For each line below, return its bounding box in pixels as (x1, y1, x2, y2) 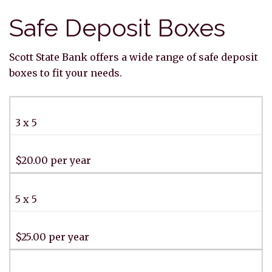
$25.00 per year (15, 230, 89, 243)
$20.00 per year (15, 154, 91, 166)
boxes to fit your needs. (9, 66, 122, 79)
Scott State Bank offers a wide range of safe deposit (9, 50, 258, 63)
